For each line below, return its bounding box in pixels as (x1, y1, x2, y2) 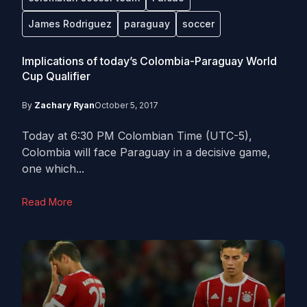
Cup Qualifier (22, 69, 90, 83)
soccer (182, 18, 214, 29)
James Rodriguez (28, 18, 112, 29)
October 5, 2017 (95, 100, 158, 110)
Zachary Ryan (34, 100, 95, 110)
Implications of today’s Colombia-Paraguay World (22, 54, 277, 68)
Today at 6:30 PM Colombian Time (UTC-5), (22, 129, 252, 143)
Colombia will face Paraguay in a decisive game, (22, 145, 271, 159)
